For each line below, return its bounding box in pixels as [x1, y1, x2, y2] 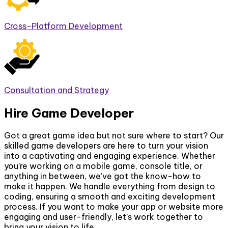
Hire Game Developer [4, 105, 134, 121]
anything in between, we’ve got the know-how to [4, 171, 201, 182]
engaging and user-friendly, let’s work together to [4, 212, 203, 222]
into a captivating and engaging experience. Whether [4, 151, 215, 161]
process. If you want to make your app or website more [4, 202, 223, 212]
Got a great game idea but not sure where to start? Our [4, 130, 224, 141]
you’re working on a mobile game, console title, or [4, 161, 203, 172]
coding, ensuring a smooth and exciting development [4, 191, 215, 202]
